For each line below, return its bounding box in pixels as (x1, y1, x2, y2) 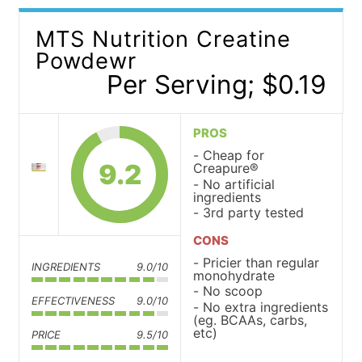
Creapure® (193, 160, 259, 177)
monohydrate (193, 267, 275, 284)
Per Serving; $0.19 (107, 69, 326, 101)
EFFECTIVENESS (32, 294, 115, 308)
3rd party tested (203, 204, 304, 221)
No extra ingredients (203, 298, 328, 315)
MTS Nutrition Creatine (36, 26, 291, 53)
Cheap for (203, 147, 264, 164)
